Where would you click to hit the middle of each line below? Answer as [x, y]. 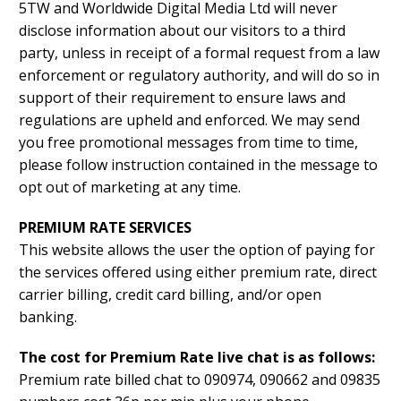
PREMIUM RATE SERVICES [105, 228]
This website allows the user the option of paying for [197, 250]
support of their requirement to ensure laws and [182, 98]
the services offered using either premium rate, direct [198, 273]
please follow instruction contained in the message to [198, 165]
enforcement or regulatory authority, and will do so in [199, 76]
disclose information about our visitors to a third [182, 31]
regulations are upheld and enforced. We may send [189, 120]
